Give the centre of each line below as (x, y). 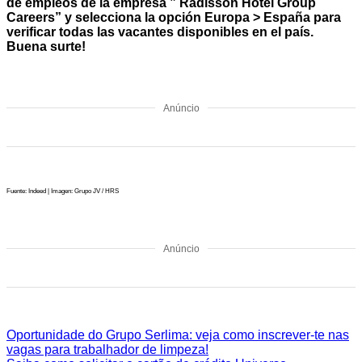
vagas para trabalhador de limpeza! (107, 349)
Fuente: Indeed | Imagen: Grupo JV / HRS (63, 191)
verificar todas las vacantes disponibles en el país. (160, 32)
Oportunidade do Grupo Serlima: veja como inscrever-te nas (178, 335)
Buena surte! (46, 46)
